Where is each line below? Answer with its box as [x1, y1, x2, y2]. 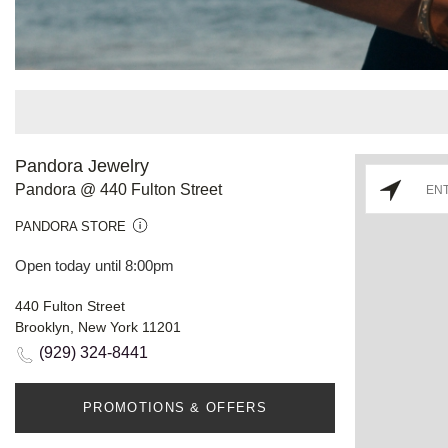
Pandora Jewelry [15, 155, 149, 176]
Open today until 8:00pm [15, 256, 174, 274]
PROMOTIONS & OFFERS [83, 399, 267, 415]
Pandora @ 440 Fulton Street [15, 180, 222, 198]
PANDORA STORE [15, 218, 126, 234]
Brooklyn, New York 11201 [15, 318, 181, 335]
